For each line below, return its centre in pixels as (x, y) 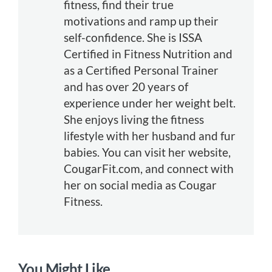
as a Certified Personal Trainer (141, 70)
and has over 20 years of (126, 87)
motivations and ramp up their (141, 21)
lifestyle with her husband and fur (150, 136)
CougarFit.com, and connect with (149, 169)
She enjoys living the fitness (134, 120)
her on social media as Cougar (140, 185)
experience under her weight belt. (150, 103)
